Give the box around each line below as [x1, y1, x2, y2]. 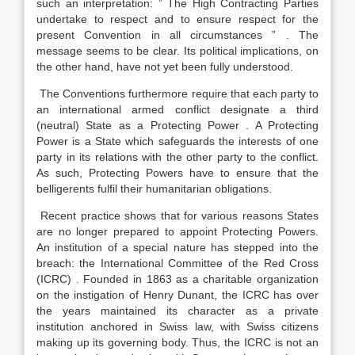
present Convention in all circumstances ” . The [36, 29, 319, 41]
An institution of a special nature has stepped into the [36, 241, 319, 254]
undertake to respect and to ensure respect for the [36, 13, 319, 25]
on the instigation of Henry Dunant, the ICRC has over [36, 288, 319, 301]
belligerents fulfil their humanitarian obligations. [36, 182, 272, 195]
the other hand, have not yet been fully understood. [36, 60, 293, 73]
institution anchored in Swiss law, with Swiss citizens [36, 320, 319, 333]
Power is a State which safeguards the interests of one [36, 135, 319, 147]
